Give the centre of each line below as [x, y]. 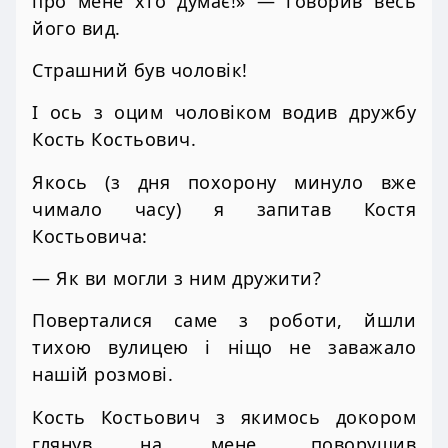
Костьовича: [90, 235]
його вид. [76, 27]
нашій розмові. [102, 374]
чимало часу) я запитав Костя [224, 208]
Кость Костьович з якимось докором [224, 416]
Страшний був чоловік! [140, 70]
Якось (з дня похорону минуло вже [224, 181]
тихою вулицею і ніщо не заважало [224, 347]
